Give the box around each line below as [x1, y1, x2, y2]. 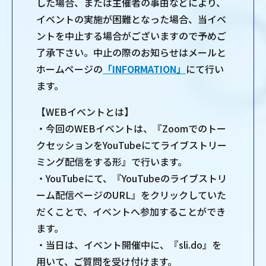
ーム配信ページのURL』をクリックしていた [36, 188, 226, 202]
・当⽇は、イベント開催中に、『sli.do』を [36, 237, 221, 252]
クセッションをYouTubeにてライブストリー [36, 138, 227, 153]
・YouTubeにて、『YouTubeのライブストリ [36, 171, 227, 186]
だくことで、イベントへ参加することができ [36, 204, 226, 219]
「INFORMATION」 [103, 62, 186, 77]
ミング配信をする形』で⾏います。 [36, 154, 187, 169]
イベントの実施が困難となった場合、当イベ [36, 12, 226, 27]
